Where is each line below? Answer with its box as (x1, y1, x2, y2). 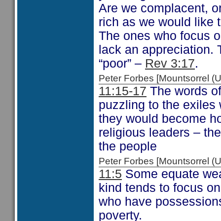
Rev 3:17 (145, 57, 195, 70)
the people (99, 140, 157, 153)
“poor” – (99, 57, 145, 70)
